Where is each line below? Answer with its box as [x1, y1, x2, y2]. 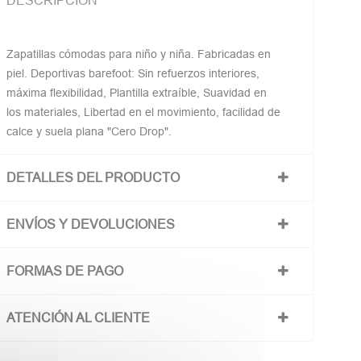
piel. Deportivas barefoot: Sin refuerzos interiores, [6, 67, 260, 80]
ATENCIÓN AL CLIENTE [6, 310, 151, 325]
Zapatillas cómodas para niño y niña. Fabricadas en [6, 48, 272, 60]
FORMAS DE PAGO [6, 263, 124, 278]
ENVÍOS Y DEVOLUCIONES [6, 217, 176, 231]
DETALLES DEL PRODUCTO [6, 170, 180, 185]
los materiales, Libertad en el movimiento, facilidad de [6, 106, 281, 118]
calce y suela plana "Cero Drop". [6, 125, 172, 138]
